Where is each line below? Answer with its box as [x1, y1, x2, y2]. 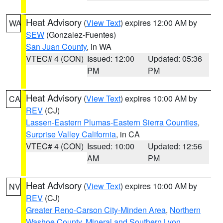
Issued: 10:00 [87, 140, 134, 152]
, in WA [87, 41, 111, 52]
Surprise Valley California [26, 128, 116, 140]
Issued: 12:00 [87, 53, 134, 64]
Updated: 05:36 [148, 53, 203, 64]
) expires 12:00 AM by [120, 17, 197, 28]
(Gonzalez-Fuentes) [44, 29, 116, 40]
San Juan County [26, 41, 87, 52]
